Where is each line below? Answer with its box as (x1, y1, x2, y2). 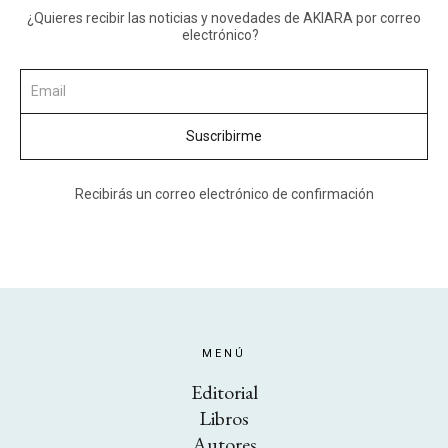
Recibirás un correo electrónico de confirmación (74, 186, 374, 202)
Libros (199, 405, 249, 431)
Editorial (190, 379, 258, 405)
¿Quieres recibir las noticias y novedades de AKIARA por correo (27, 10, 421, 26)
